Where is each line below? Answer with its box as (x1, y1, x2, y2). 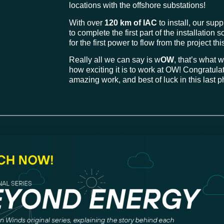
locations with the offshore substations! (69, 1, 205, 10)
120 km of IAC (104, 18, 157, 27)
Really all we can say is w (69, 55, 160, 64)
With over (69, 18, 104, 27)
